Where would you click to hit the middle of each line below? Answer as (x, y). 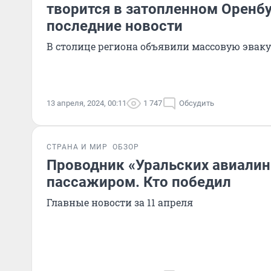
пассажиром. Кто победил (139, 182)
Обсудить (197, 103)
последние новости (115, 26)
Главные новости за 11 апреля (120, 202)
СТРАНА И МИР (77, 147)
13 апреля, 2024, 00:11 (87, 103)
